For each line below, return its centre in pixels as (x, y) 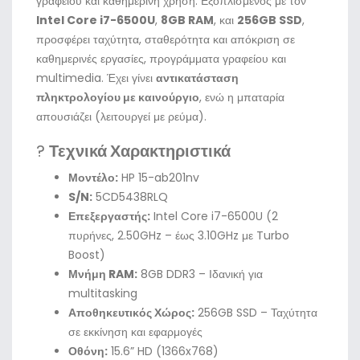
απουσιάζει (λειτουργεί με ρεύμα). (121, 117)
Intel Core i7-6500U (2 (214, 216)
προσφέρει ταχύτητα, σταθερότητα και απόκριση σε (166, 39)
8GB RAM (187, 20)
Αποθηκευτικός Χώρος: (131, 313)
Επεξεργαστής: (109, 216)
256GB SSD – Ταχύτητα (256, 313)
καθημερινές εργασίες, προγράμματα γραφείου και (161, 59)
